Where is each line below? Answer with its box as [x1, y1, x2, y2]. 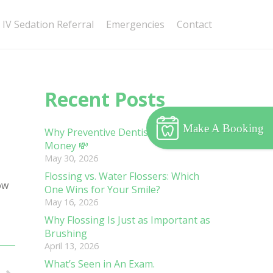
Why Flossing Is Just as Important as [44, 213, 210, 227]
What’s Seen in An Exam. [44, 257, 155, 271]
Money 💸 [44, 139, 88, 152]
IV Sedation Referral [2, 18, 94, 31]
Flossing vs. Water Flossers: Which [44, 169, 199, 183]
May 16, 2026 [44, 196, 98, 208]
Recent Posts [44, 86, 165, 112]
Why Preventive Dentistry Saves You [44, 126, 210, 139]
